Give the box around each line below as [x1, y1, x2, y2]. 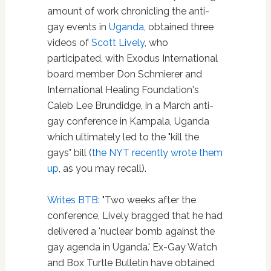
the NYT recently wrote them [91, 147, 223, 159]
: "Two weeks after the [97, 194, 196, 206]
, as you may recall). [58, 163, 146, 175]
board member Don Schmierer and [47, 68, 202, 80]
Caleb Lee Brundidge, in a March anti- [47, 100, 214, 112]
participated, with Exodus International [47, 53, 218, 65]
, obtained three [143, 21, 214, 33]
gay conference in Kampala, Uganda [47, 116, 209, 128]
